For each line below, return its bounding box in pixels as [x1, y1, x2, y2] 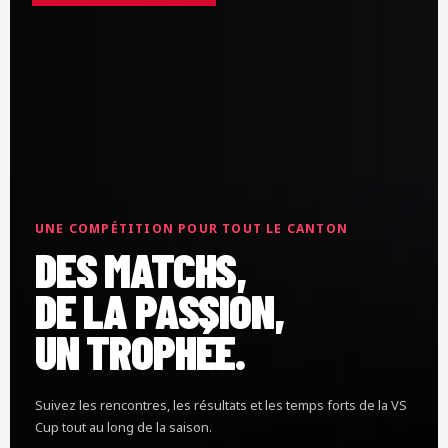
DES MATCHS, [35, 240, 247, 297]
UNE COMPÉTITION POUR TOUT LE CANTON [35, 219, 348, 237]
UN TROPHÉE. [35, 322, 246, 379]
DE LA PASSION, [35, 281, 284, 338]
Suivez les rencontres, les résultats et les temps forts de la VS [35, 395, 407, 414]
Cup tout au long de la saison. [35, 417, 212, 436]
